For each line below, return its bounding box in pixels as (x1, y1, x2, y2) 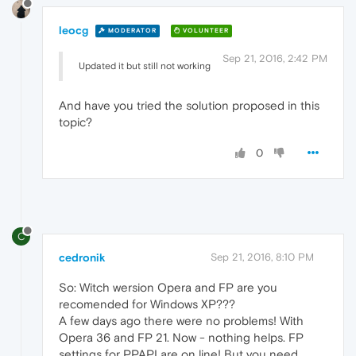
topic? (59, 114, 92, 129)
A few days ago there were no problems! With (59, 313, 304, 327)
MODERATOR (106, 27, 157, 35)
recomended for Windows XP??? (59, 296, 235, 311)
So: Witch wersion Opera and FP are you (59, 280, 277, 294)
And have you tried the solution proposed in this (59, 98, 319, 112)
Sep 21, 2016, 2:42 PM (222, 52, 327, 64)
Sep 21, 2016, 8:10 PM (211, 250, 314, 263)
